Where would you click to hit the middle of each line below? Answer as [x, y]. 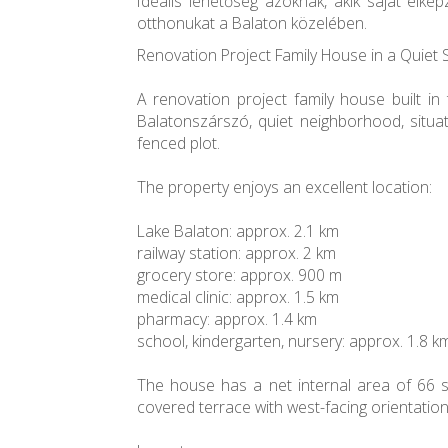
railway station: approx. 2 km [236, 253]
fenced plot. [178, 143]
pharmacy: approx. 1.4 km [227, 319]
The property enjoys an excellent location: [284, 187]
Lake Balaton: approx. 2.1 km [238, 231]
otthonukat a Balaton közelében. [252, 23]
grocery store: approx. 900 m [239, 275]
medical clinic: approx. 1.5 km [238, 297]
